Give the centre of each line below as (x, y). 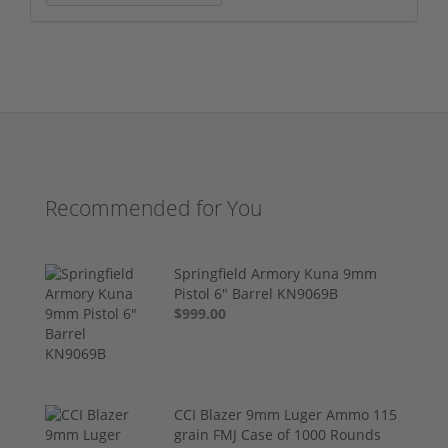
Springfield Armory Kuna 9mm (276, 273)
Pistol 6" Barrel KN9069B (256, 293)
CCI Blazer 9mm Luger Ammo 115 (286, 414)
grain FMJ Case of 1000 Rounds (278, 434)
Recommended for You (153, 207)
